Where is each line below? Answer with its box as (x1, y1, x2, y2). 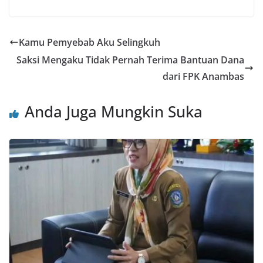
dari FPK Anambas (163, 69, 244, 83)
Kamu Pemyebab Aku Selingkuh (19, 35, 160, 49)
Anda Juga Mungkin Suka (25, 100, 203, 122)
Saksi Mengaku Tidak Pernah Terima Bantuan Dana (16, 53, 244, 66)
